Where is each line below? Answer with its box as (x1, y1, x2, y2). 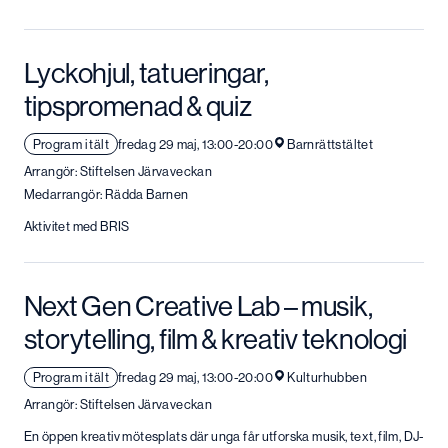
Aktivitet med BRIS (23, 218, 130, 235)
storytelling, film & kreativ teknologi (23, 321, 408, 357)
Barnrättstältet (287, 135, 374, 152)
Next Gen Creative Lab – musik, (23, 288, 373, 324)
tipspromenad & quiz (23, 88, 252, 124)
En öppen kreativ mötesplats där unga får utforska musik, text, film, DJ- (23, 428, 424, 445)
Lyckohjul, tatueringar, (23, 55, 269, 91)
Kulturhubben (287, 368, 367, 385)
